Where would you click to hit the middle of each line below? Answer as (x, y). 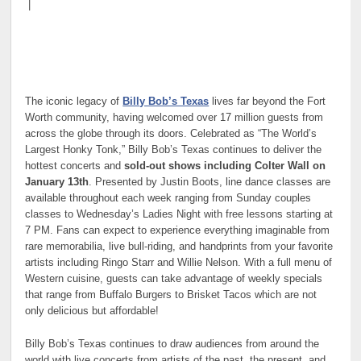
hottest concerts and (75, 166)
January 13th (57, 183)
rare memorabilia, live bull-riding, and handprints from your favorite (179, 247)
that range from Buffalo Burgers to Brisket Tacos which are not (171, 295)
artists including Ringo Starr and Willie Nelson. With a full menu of (179, 263)
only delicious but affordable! (92, 311)
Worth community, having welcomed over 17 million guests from (174, 118)
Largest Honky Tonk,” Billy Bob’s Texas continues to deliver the (174, 150)
